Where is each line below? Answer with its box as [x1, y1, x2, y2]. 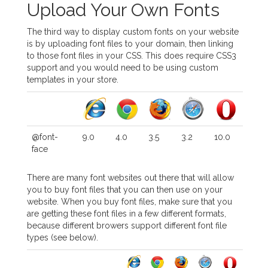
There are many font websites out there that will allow [27, 173, 234, 182]
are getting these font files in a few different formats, [27, 209, 227, 218]
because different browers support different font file [27, 221, 227, 230]
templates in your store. [27, 75, 119, 84]
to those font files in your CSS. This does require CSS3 [27, 51, 237, 60]
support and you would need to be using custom [27, 63, 219, 72]
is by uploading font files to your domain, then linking [27, 39, 234, 48]
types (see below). [27, 233, 99, 242]
